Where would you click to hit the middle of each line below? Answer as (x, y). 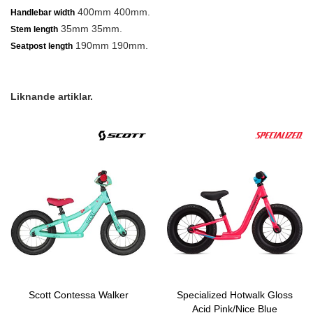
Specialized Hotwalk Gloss (235, 295)
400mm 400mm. (112, 12)
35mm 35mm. (90, 29)
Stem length (34, 29)
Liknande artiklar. (52, 96)
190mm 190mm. (110, 45)
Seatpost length (42, 46)
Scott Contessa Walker (78, 295)
